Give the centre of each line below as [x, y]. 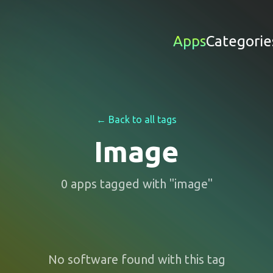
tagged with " [135, 184]
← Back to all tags [136, 119]
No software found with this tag [136, 259]
